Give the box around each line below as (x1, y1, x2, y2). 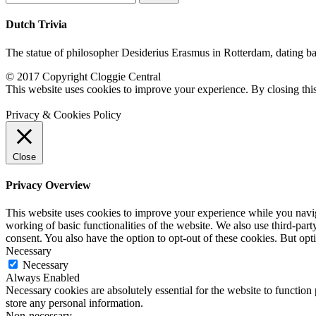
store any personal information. (6, 297, 143, 310)
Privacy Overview (6, 178, 91, 191)
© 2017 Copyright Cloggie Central (6, 70, 161, 83)
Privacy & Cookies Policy (6, 108, 121, 121)
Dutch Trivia (6, 18, 67, 31)
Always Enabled (6, 272, 80, 284)
